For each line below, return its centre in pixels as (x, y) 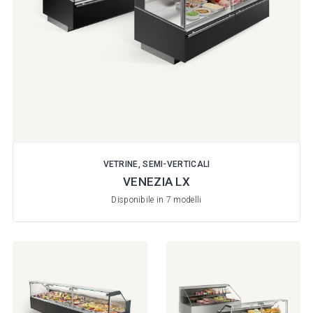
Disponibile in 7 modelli (156, 200)
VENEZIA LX (156, 181)
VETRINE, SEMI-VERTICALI (156, 164)
